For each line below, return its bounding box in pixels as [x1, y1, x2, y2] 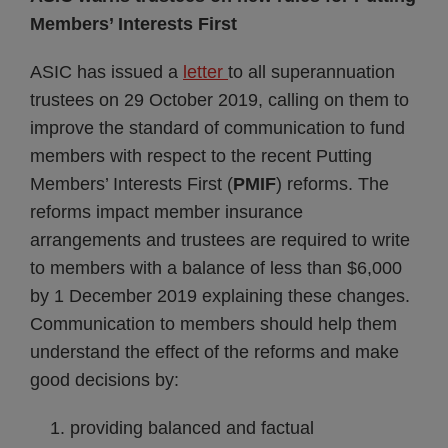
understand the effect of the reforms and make [30, 342, 399, 362]
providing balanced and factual [70, 418, 314, 438]
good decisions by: [30, 370, 179, 390]
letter [183, 62, 228, 82]
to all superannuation [228, 62, 395, 82]
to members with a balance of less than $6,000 [30, 258, 402, 278]
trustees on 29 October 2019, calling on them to [30, 90, 409, 110]
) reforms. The [276, 174, 389, 194]
